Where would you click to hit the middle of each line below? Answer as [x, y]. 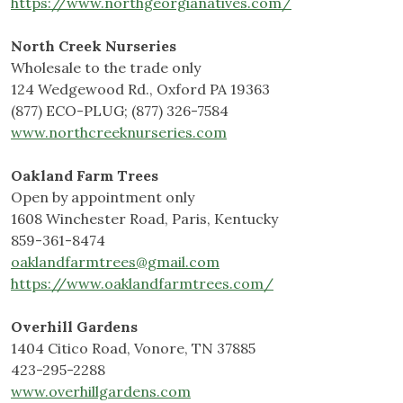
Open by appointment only [103, 197]
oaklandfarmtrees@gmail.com [115, 262]
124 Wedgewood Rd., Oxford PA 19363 [140, 90]
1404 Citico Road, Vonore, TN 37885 [133, 349]
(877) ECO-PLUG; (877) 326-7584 [120, 111]
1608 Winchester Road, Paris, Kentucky [144, 219]
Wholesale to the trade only [106, 68]
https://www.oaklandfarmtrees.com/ [142, 284]
